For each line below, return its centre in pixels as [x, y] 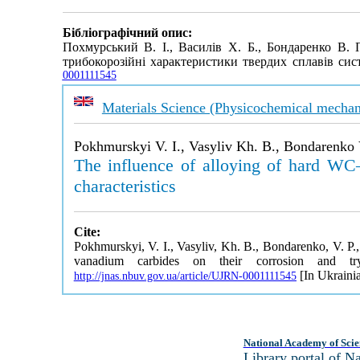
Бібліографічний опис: [127, 33]
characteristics [125, 186]
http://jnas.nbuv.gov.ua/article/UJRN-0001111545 [185, 276]
